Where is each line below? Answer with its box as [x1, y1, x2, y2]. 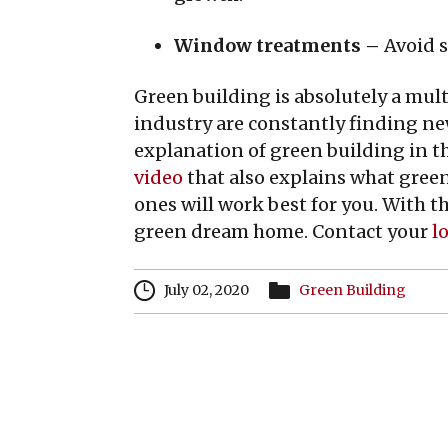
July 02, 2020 [161, 281, 269, 300]
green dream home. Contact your [134, 220, 432, 243]
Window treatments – [174, 34, 384, 57]
